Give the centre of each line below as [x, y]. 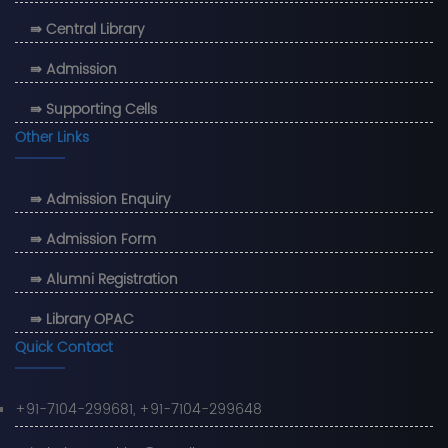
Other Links [52, 138]
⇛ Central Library [87, 30]
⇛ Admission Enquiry [100, 200]
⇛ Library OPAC [82, 320]
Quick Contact [64, 348]
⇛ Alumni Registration [104, 280]
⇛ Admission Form [93, 240]
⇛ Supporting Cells [93, 110]
